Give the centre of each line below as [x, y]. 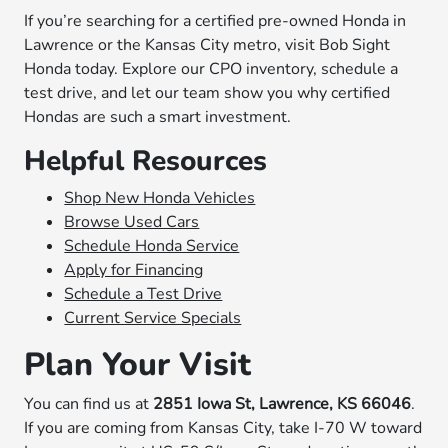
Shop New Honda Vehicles [160, 198]
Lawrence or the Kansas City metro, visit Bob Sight [207, 45]
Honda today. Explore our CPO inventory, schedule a [211, 69]
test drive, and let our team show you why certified [207, 93]
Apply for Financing [134, 270]
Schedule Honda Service [152, 246]
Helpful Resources [146, 161]
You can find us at [89, 404]
